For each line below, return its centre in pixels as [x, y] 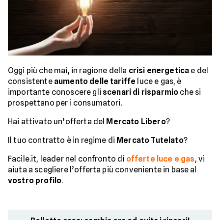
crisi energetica [159, 71]
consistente [31, 82]
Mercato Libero [136, 122]
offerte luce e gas [160, 159]
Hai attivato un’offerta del [57, 122]
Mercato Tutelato [150, 140]
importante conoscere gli [55, 92]
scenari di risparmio [141, 92]
